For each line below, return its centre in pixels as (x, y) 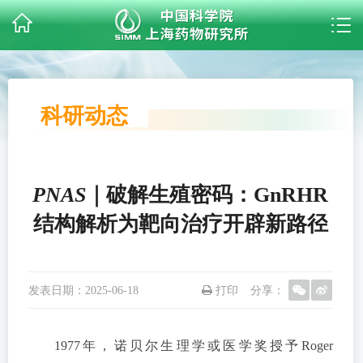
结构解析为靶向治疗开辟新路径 (180, 224)
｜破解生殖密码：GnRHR (207, 195)
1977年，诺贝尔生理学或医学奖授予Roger (194, 346)
